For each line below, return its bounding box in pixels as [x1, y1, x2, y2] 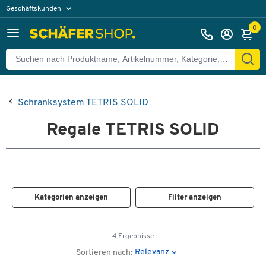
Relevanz [135, 247, 170, 256]
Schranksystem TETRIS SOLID [18, 98, 148, 107]
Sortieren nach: [76, 248, 133, 257]
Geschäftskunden [6, 5, 63, 12]
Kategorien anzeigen [34, 194, 108, 201]
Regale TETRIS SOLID [46, 122, 220, 139]
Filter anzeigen [168, 194, 222, 201]
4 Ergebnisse [112, 233, 154, 240]
